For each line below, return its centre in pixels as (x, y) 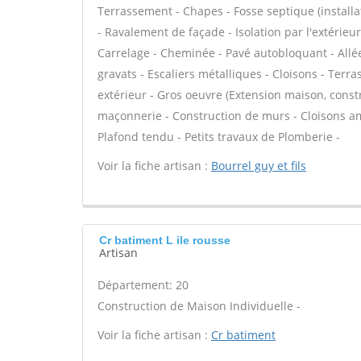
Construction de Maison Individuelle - (199, 306)
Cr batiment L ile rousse (165, 240)
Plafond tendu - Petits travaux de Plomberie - (219, 137)
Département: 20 (143, 285)
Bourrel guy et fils (259, 166)
